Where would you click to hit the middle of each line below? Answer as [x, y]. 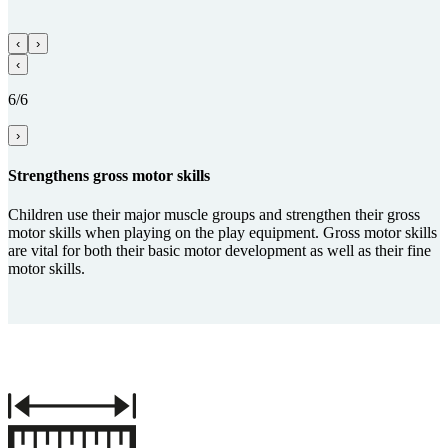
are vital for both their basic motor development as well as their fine [219, 251]
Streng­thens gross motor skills [109, 175]
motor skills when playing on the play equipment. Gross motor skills [222, 233]
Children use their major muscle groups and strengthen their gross [214, 215]
